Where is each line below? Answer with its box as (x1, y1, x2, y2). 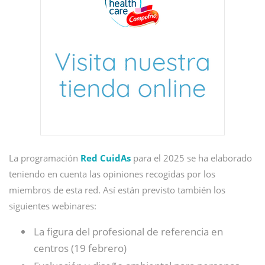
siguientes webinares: (9, 200, 96, 212)
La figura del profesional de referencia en (34, 225, 223, 238)
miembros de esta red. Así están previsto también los (9, 184, 225, 196)
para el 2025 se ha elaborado (131, 152, 252, 164)
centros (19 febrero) (34, 241, 127, 255)
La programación (9, 152, 80, 164)
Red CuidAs (80, 152, 131, 164)
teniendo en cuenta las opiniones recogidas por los (9, 168, 215, 180)
